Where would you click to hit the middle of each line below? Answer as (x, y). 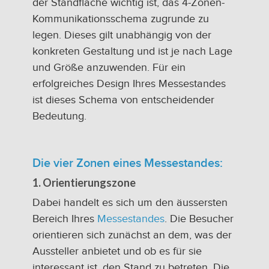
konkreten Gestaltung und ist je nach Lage (132, 51)
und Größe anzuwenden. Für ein (109, 67)
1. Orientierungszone (84, 182)
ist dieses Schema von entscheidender (123, 100)
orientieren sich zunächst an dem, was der (132, 235)
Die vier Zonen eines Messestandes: (128, 163)
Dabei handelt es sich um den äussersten (130, 202)
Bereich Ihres (65, 219)
